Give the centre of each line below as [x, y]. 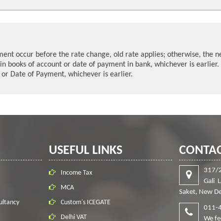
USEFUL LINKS [85, 151]
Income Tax [76, 173]
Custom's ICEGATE [85, 203]
